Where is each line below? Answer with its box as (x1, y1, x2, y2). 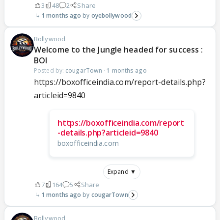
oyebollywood (91, 11, 132, 20)
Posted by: (34, 66, 66, 75)
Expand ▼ (108, 167, 136, 176)
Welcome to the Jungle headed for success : (34, 44, 203, 55)
